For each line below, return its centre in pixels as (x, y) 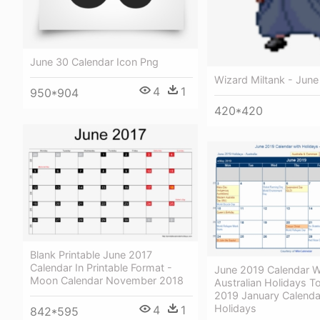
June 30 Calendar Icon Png (94, 61)
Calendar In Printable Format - (101, 267)
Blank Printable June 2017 (91, 254)
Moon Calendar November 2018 (107, 280)
